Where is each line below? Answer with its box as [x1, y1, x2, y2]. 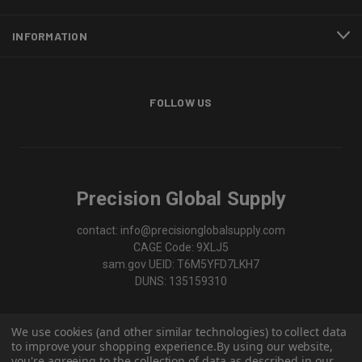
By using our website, [217, 339, 334, 354]
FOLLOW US [149, 95, 213, 109]
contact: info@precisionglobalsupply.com [77, 223, 285, 237]
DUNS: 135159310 [135, 274, 227, 288]
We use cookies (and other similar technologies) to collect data [11, 324, 347, 339]
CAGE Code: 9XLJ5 [133, 240, 229, 254]
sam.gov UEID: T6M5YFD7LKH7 [103, 257, 259, 271]
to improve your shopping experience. [11, 339, 217, 354]
